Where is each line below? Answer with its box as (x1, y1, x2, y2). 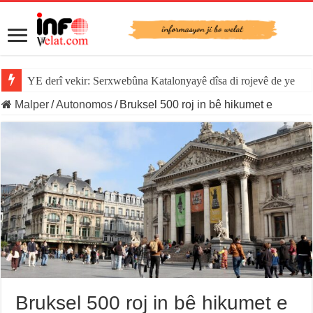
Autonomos (56, 99, 113, 111)
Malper (12, 99, 50, 111)
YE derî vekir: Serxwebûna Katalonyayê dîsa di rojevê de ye (27, 75, 296, 87)
